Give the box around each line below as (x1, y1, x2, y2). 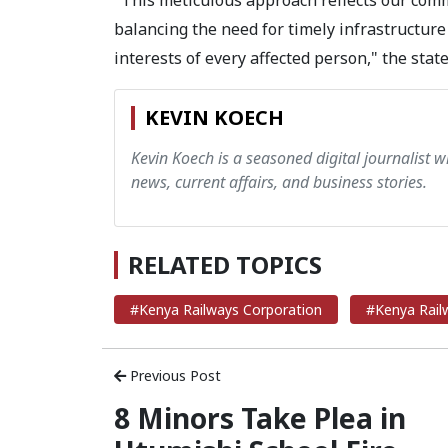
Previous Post (126, 366, 221, 385)
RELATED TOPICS (128, 248, 322, 281)
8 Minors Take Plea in (114, 399, 406, 437)
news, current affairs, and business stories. (131, 171, 427, 193)
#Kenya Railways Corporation (130, 300, 322, 319)
